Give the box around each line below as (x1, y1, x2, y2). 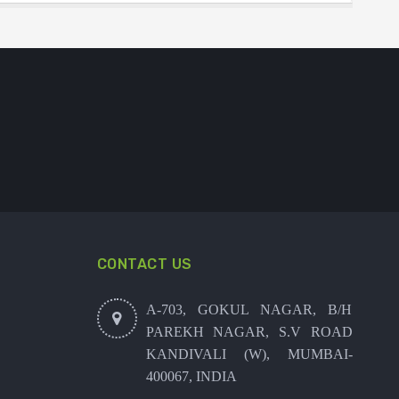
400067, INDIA (145, 368, 237, 384)
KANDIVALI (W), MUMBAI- (145, 346, 353, 362)
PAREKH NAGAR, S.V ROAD (145, 323, 353, 339)
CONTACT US (96, 255, 192, 273)
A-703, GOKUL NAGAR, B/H (145, 301, 353, 317)
